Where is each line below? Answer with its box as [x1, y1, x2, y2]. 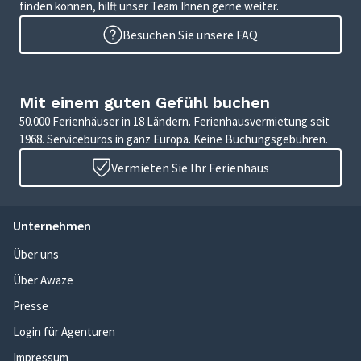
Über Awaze [13, 272, 73, 288]
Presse [13, 298, 48, 314]
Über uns [13, 247, 59, 263]
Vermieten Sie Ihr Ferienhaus [111, 160, 269, 176]
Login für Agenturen [13, 324, 115, 340]
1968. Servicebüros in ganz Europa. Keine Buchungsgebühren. [19, 131, 328, 147]
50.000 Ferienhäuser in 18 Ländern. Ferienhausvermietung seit [19, 114, 330, 130]
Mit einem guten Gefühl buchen [19, 93, 270, 113]
